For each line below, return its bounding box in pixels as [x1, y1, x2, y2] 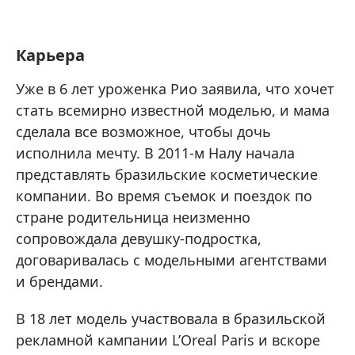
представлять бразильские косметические [16, 165, 318, 184]
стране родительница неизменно [16, 208, 250, 227]
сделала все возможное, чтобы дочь [16, 122, 271, 141]
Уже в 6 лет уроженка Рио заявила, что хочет [16, 79, 334, 98]
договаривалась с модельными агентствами [16, 250, 327, 269]
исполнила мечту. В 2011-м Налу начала [16, 143, 295, 162]
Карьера [16, 44, 85, 66]
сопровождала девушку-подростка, [16, 229, 261, 248]
